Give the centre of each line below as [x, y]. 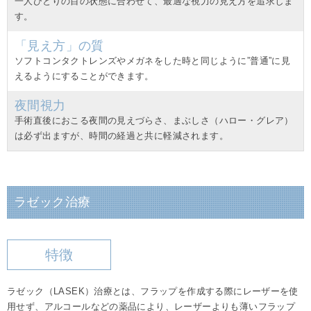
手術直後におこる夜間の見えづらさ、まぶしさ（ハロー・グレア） [154, 121]
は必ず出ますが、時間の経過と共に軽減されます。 [121, 136]
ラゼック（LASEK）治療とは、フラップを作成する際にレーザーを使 [153, 292]
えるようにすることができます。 [84, 76]
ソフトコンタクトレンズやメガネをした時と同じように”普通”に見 [153, 61]
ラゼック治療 [52, 202]
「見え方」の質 [59, 46]
